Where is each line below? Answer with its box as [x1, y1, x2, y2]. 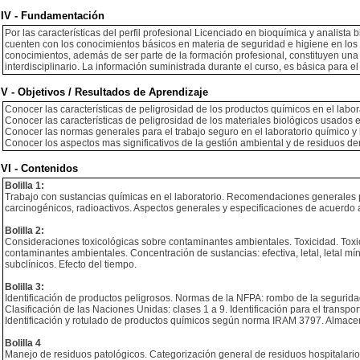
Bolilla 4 [5, 337, 41, 349]
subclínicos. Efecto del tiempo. [5, 259, 137, 270]
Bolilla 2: [5, 225, 44, 236]
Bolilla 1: [5, 180, 44, 191]
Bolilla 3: [5, 281, 44, 292]
